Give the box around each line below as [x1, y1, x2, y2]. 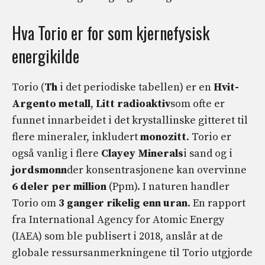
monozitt [140, 130, 186, 144]
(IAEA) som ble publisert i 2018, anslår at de [12, 230, 223, 244]
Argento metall [12, 97, 91, 111]
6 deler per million [12, 180, 106, 194]
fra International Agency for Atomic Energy [12, 213, 224, 227]
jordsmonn [12, 163, 67, 177]
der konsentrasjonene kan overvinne [67, 163, 247, 177]
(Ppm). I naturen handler [106, 180, 230, 194]
